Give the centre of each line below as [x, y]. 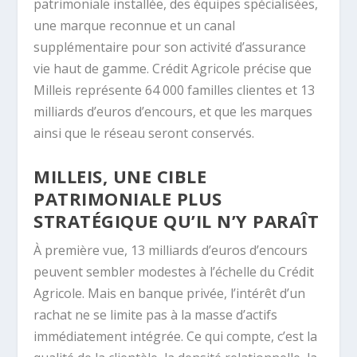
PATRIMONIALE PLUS [128, 198]
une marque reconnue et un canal [135, 26]
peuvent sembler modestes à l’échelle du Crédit [174, 271]
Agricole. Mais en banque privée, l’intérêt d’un [170, 293]
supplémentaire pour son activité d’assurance [170, 47]
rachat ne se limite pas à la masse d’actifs [156, 314]
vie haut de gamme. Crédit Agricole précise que [173, 69]
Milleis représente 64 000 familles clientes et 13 [175, 90]
